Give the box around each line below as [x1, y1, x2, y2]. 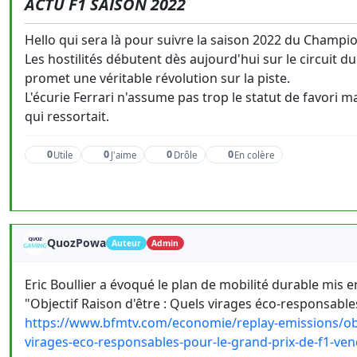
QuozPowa [47, 235, 106, 250]
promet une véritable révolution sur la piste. [25, 69, 290, 87]
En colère [233, 148, 275, 161]
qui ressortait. [25, 108, 109, 125]
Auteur [111, 237, 141, 249]
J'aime [110, 148, 137, 161]
